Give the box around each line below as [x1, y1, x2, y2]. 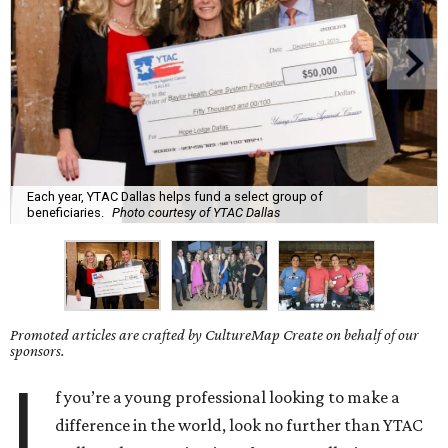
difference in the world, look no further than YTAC [55, 415, 424, 436]
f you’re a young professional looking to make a [55, 387, 401, 408]
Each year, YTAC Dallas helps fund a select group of [27, 188, 323, 204]
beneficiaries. [27, 204, 104, 220]
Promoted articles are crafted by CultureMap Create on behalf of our [10, 326, 419, 344]
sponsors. [10, 342, 65, 360]
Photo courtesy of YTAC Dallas [112, 204, 280, 220]
